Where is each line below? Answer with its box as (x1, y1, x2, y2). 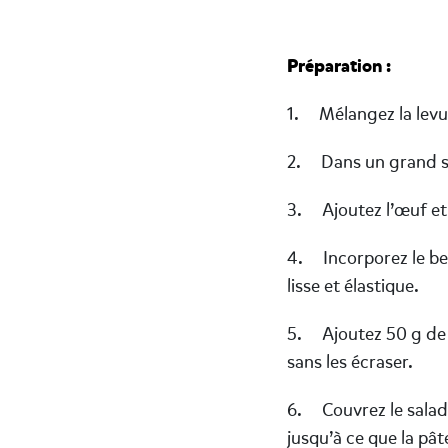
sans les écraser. (287, 350, 413, 374)
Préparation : (287, 53, 391, 78)
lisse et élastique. (287, 274, 419, 298)
